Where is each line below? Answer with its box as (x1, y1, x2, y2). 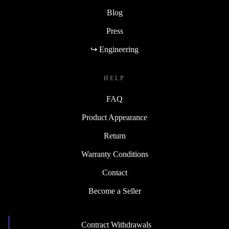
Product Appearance (82, 113, 147, 122)
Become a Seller (88, 187, 141, 196)
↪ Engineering (90, 45, 139, 54)
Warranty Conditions (81, 150, 148, 159)
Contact (102, 168, 127, 177)
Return (103, 131, 126, 141)
